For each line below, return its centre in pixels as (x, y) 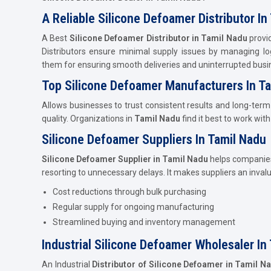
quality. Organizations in (88, 118)
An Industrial (67, 264)
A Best (56, 38)
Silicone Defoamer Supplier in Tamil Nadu (125, 159)
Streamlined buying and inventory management (144, 222)
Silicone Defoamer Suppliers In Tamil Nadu (155, 139)
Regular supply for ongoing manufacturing (133, 207)
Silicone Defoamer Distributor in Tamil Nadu (158, 38)
